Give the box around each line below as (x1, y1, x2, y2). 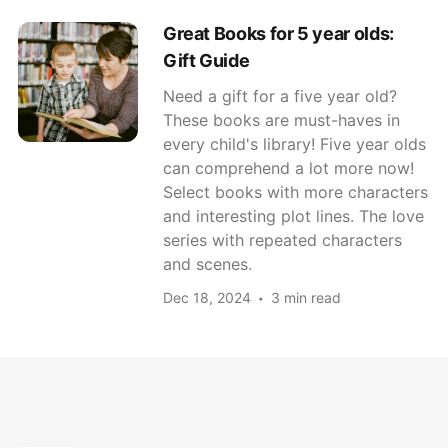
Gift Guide (162, 49, 250, 71)
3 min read (270, 288, 341, 306)
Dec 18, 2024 (162, 288, 251, 306)
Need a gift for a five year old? (162, 85, 397, 106)
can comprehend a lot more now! (162, 157, 414, 178)
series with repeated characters (162, 229, 402, 250)
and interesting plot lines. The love (162, 205, 424, 226)
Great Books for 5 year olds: (162, 22, 394, 44)
